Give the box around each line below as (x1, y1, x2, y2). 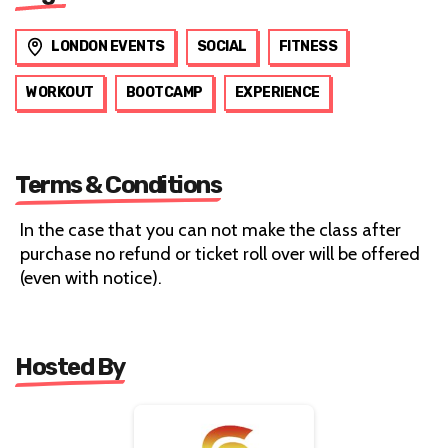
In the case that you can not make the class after (20, 218, 401, 241)
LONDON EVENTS (51, 37, 165, 55)
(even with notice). (20, 266, 162, 289)
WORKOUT (26, 83, 94, 101)
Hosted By (15, 352, 125, 381)
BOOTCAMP (125, 83, 203, 101)
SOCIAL (196, 37, 247, 55)
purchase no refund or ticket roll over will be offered (20, 242, 420, 265)
